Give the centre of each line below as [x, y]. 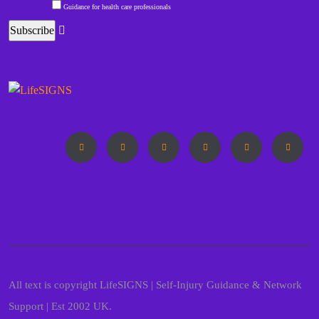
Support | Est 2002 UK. [60, 307]
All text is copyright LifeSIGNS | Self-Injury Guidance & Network [155, 285]
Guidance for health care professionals [117, 6]
